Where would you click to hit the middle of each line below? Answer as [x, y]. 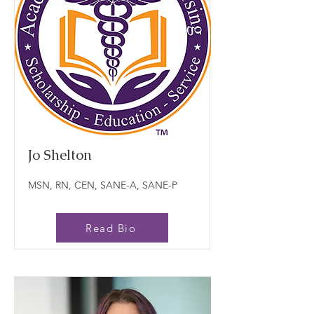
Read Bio [111, 228]
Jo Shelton [60, 155]
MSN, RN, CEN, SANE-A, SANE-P [103, 185]
